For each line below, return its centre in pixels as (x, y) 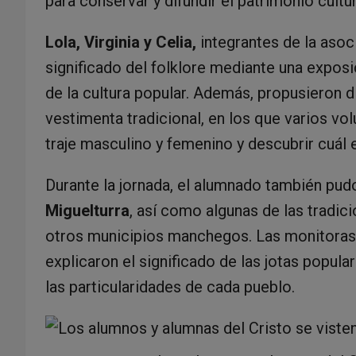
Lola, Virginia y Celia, (123, 42)
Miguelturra (87, 210)
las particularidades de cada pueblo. (170, 286)
